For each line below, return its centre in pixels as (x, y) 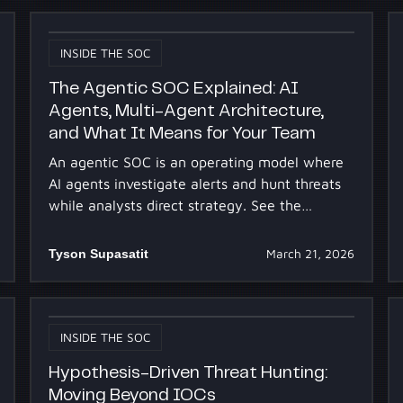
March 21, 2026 (311, 254)
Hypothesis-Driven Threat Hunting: (188, 372)
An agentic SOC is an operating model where (196, 162)
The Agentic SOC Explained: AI (173, 88)
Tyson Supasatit (98, 254)
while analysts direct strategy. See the (175, 206)
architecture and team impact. (148, 227)
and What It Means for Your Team (182, 133)
